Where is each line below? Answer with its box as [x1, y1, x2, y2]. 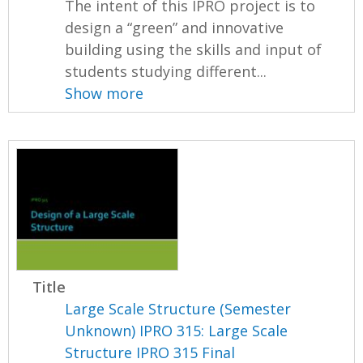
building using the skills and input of [65, 40, 322, 60]
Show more [65, 83, 144, 104]
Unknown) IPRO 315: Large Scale [65, 320, 288, 340]
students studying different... [65, 62, 267, 82]
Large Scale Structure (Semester [65, 298, 292, 318]
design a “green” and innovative [65, 18, 284, 38]
